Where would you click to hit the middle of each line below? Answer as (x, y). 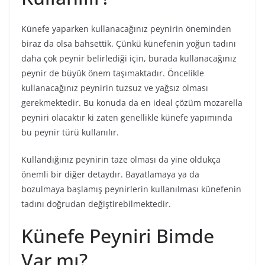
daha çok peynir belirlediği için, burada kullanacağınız (129, 59)
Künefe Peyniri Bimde (118, 236)
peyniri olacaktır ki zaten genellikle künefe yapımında (127, 118)
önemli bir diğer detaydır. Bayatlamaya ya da (110, 174)
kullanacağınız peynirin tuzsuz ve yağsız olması (115, 88)
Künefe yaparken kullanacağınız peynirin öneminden (126, 29)
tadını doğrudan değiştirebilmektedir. (96, 204)
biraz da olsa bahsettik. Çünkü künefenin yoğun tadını (129, 44)
